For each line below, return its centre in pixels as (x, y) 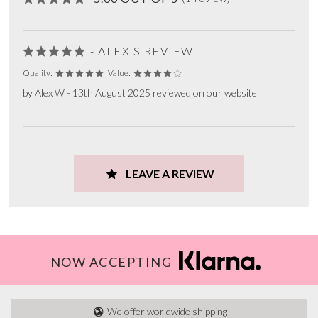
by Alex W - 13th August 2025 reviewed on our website (140, 93)
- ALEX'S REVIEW (142, 51)
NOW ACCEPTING (111, 262)
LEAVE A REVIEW (169, 174)
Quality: (38, 73)
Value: (119, 73)
